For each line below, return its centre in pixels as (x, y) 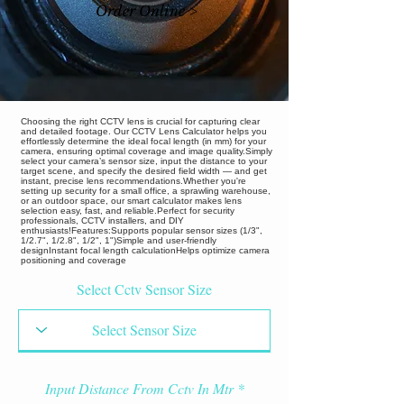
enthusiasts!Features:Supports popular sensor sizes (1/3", (142, 230)
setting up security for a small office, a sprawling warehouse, (146, 190)
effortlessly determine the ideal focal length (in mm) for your (143, 141)
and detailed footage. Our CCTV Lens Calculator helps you (144, 131)
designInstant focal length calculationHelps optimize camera (145, 250)
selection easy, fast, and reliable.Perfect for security (128, 210)
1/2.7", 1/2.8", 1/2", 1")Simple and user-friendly (119, 240)
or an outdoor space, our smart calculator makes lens (131, 200)
